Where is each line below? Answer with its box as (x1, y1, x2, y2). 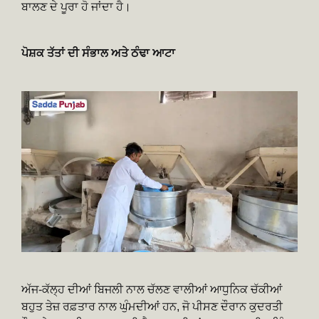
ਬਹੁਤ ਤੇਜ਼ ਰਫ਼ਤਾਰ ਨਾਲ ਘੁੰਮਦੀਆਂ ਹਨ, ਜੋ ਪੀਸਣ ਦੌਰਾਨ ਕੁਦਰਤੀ (21, 300, 283, 313)
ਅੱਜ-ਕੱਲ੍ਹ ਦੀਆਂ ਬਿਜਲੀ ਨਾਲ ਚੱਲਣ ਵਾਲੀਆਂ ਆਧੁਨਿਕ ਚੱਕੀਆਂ (21, 283, 282, 296)
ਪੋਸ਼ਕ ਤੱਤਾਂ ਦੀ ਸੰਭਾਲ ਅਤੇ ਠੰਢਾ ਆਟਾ (21, 46, 175, 59)
